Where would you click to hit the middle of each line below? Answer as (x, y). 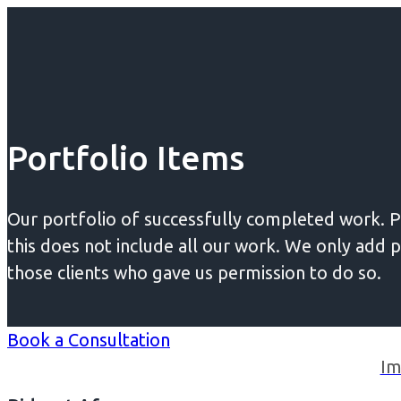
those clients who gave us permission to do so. (194, 272)
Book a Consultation (89, 339)
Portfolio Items (126, 157)
